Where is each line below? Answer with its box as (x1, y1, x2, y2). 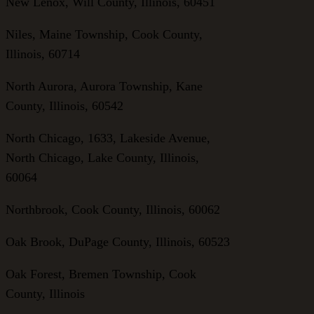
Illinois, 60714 (6, 46, 80, 61)
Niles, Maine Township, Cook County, (6, 27, 203, 41)
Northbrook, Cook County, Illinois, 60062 (6, 202, 220, 217)
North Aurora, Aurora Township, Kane (6, 78, 203, 93)
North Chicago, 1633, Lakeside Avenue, (6, 130, 210, 145)
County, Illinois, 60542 (6, 98, 123, 113)
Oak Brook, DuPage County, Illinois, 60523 (6, 234, 230, 249)
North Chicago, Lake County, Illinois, (6, 150, 199, 165)
